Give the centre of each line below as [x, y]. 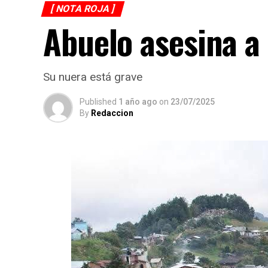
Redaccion [112, 113]
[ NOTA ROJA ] [83, 9]
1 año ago [138, 102]
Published [98, 102]
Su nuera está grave [93, 77]
